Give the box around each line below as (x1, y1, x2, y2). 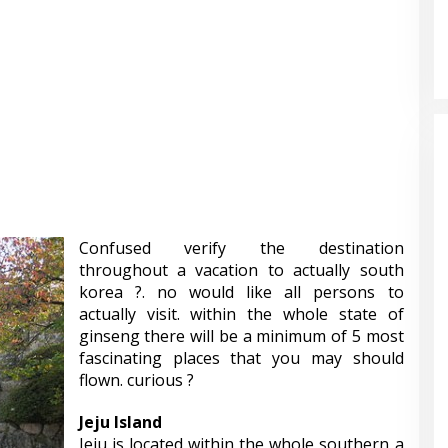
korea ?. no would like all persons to (78, 281, 404, 303)
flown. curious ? (78, 369, 194, 391)
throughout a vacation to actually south (78, 259, 404, 281)
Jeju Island (78, 411, 162, 433)
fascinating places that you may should (78, 347, 404, 369)
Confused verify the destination (78, 237, 404, 259)
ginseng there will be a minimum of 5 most (78, 325, 404, 347)
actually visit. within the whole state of (78, 303, 404, 325)
